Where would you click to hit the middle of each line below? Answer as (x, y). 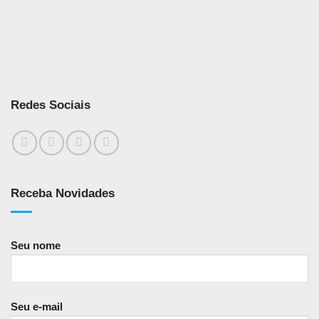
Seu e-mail (37, 307)
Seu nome (36, 246)
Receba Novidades (63, 193)
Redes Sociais (51, 105)
